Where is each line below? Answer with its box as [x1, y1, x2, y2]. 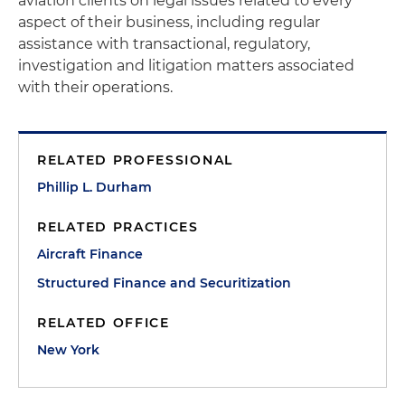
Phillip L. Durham [37, 179, 152, 195]
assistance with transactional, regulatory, [18, 35, 310, 52]
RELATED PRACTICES [37, 219, 199, 235]
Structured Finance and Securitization [37, 275, 291, 291]
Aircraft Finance [37, 246, 143, 262]
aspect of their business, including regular [18, 14, 320, 31]
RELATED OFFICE [37, 315, 170, 331]
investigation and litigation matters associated [18, 57, 354, 74]
